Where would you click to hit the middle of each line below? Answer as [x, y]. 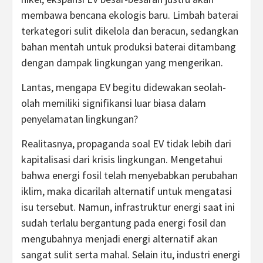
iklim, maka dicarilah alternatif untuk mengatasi [127, 191]
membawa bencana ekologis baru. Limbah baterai [130, 15]
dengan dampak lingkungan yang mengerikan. [122, 63]
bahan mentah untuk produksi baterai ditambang [129, 47]
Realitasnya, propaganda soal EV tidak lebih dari [126, 144]
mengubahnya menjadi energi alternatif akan [119, 239]
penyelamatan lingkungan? [80, 119]
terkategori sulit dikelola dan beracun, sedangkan [130, 31]
